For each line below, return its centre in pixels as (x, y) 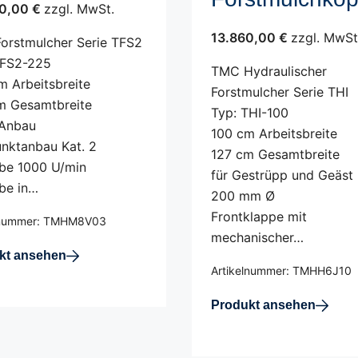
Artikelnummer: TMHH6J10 (281, 270)
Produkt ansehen (263, 305)
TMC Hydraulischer (269, 71)
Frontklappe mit (259, 217)
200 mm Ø (243, 196)
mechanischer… (257, 237)
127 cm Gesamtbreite (275, 154)
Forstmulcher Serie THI (280, 92)
